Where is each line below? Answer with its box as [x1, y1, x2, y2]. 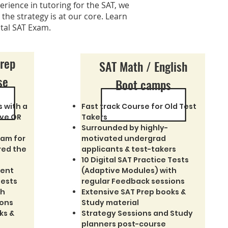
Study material [81, 197, 139, 208]
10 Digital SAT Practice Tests [81, 155, 189, 165]
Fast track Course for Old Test [81, 101, 196, 111]
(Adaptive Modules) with [81, 165, 177, 176]
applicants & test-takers [81, 144, 176, 154]
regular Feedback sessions [81, 176, 185, 186]
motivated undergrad [81, 133, 166, 144]
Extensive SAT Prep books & [81, 187, 186, 197]
